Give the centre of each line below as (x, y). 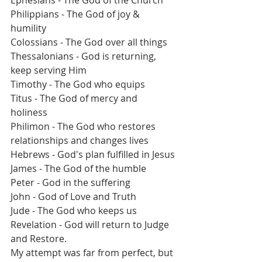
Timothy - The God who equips (79, 84)
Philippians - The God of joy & (76, 14)
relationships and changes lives (80, 140)
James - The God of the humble (78, 168)
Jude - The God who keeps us (74, 211)
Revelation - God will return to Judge (91, 225)
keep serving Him (49, 70)
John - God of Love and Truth (73, 196)
